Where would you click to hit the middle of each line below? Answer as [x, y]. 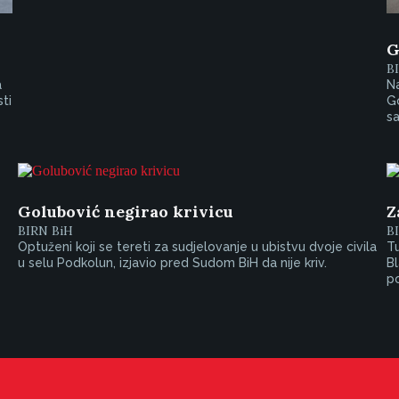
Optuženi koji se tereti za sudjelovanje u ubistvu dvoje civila [198, 247]
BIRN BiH [46, 231]
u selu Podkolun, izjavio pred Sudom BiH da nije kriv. [173, 263]
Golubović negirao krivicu [126, 212]
